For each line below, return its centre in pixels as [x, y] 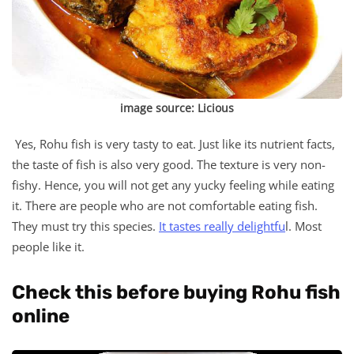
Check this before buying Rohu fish [176, 292]
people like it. [48, 246]
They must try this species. [85, 226]
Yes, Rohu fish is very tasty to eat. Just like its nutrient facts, [173, 143]
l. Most [303, 226]
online [41, 316]
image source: [159, 107]
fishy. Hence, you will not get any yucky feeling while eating [173, 185]
